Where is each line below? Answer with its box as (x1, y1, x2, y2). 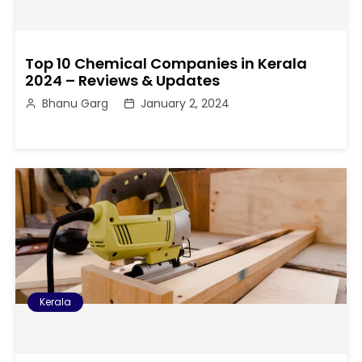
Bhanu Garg (42, 95, 109, 112)
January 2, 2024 (141, 95, 230, 112)
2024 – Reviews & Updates (25, 69, 221, 90)
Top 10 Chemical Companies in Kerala (25, 53, 308, 74)
